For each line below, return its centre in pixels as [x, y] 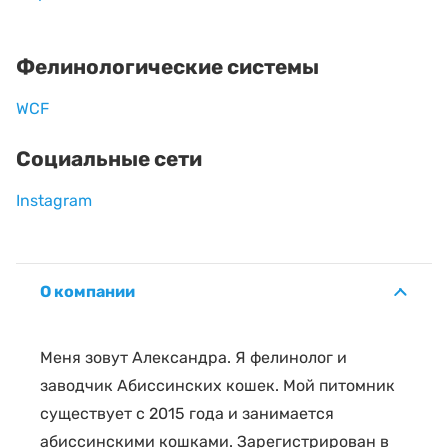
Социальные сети [109, 158]
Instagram [54, 200]
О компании [87, 291]
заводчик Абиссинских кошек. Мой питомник [217, 385]
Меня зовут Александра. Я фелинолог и [193, 357]
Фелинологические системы [167, 66]
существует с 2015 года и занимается [187, 413]
